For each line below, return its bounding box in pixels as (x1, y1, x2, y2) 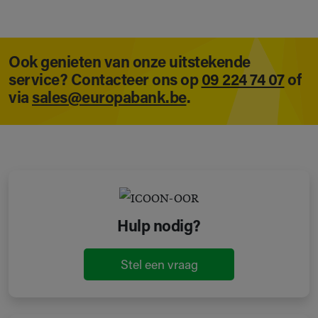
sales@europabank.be (32, 90, 187, 107)
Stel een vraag (120, 259, 198, 272)
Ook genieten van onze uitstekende (9, 55, 251, 72)
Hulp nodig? (117, 219, 201, 236)
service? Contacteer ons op (9, 72, 202, 89)
